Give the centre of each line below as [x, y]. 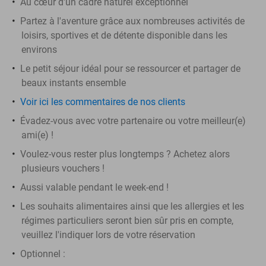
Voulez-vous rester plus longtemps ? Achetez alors [125, 154]
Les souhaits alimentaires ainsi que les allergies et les [132, 206]
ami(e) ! [37, 135]
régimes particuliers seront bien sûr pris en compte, [127, 220]
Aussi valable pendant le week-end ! [94, 187]
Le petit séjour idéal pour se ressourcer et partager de [130, 68]
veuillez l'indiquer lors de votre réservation [108, 235]
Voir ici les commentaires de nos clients [103, 102]
